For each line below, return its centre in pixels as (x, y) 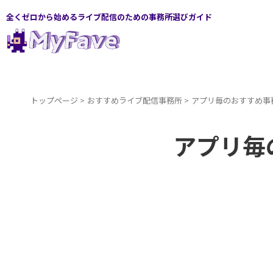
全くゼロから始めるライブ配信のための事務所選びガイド (109, 17)
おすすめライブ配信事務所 (135, 100)
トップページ (54, 100)
